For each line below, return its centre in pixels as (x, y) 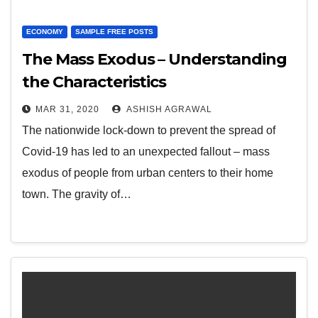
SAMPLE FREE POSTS (114, 32)
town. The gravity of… (77, 194)
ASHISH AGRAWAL (168, 109)
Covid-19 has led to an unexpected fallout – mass (146, 152)
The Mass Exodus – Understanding (154, 59)
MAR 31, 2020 (67, 109)
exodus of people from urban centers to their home (148, 173)
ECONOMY (45, 32)
